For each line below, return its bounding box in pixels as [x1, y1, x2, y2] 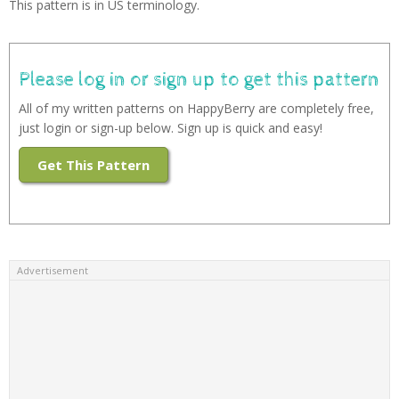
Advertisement [17, 264, 88, 278]
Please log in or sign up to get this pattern [19, 69, 379, 93]
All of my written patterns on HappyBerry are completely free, [19, 100, 374, 118]
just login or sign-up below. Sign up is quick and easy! [19, 119, 322, 137]
